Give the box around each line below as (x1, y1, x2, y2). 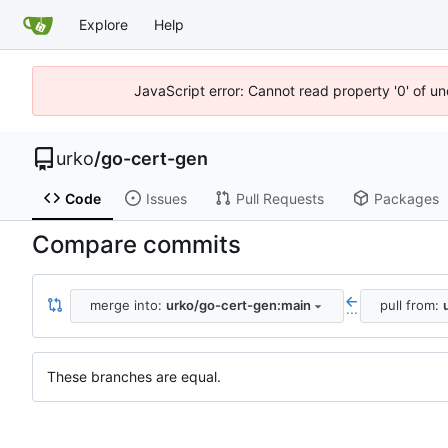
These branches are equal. (47, 367, 221, 385)
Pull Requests (235, 189, 324, 207)
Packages (373, 189, 439, 207)
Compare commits (32, 229, 241, 259)
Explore (79, 15, 128, 33)
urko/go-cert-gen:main (165, 297, 311, 314)
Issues (145, 189, 187, 207)
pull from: (379, 297, 443, 314)
